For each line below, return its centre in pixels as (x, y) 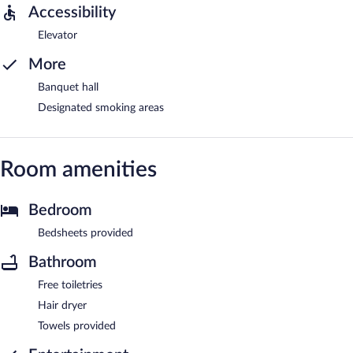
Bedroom (60, 210)
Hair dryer (62, 305)
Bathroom (63, 262)
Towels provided (77, 326)
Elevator (58, 35)
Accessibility (72, 12)
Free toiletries (70, 285)
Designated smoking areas (101, 108)
